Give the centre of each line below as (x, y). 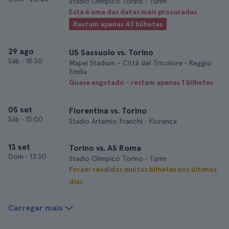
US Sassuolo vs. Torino (111, 52)
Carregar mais (36, 208)
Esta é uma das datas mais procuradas (133, 12)
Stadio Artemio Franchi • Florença (123, 121)
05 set (20, 110)
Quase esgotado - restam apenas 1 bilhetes (141, 82)
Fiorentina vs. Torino (108, 111)
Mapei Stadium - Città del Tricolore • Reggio (140, 63)
